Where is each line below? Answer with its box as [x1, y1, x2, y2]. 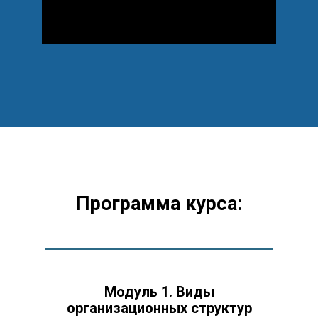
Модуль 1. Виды [104, 283, 214, 300]
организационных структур [66, 300, 252, 317]
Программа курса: [76, 192, 242, 215]
